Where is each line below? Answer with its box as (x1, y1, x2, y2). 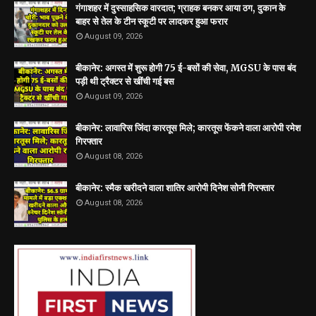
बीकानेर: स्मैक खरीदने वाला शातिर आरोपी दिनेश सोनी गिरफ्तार (75, 182, 274, 195)
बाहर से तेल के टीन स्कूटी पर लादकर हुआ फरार (75, 16, 228, 28)
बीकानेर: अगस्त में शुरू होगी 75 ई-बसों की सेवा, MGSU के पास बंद (75, 62, 296, 75)
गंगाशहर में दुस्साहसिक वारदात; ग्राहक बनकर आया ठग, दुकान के (75, 2, 286, 15)
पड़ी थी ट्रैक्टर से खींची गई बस (75, 75, 174, 88)
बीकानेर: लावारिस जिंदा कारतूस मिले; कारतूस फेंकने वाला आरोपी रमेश (75, 122, 300, 135)
